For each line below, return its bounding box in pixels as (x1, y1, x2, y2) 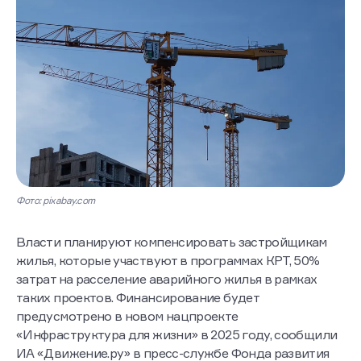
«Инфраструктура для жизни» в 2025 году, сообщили (16, 326, 338, 343)
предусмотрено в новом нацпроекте (16, 308, 239, 325)
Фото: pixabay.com (16, 194, 95, 207)
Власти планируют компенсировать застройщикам (16, 234, 327, 251)
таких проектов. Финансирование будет (16, 289, 259, 306)
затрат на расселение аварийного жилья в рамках (16, 271, 317, 288)
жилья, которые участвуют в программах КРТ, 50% (16, 252, 320, 269)
